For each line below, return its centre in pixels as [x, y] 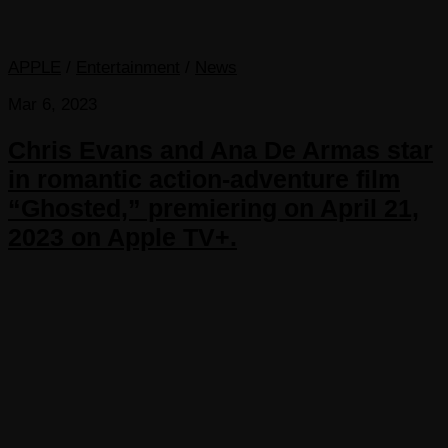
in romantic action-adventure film [204, 179]
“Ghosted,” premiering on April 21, [213, 208]
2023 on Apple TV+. [122, 237]
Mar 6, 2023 [52, 105]
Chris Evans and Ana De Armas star [220, 150]
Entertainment [128, 68]
